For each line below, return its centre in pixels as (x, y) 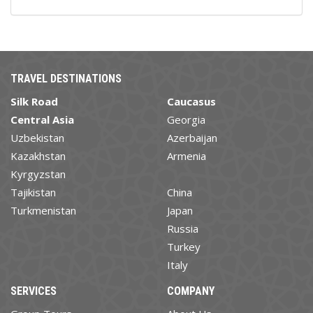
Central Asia (42, 119)
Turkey (184, 246)
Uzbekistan (37, 137)
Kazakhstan (38, 155)
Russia (183, 228)
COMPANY (191, 291)
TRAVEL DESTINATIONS (66, 78)
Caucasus (191, 101)
